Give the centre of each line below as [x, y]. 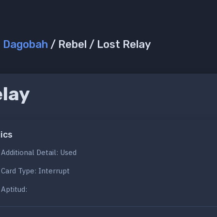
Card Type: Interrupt [35, 171]
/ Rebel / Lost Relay [100, 45]
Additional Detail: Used [39, 153]
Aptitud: [14, 189]
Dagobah [25, 45]
